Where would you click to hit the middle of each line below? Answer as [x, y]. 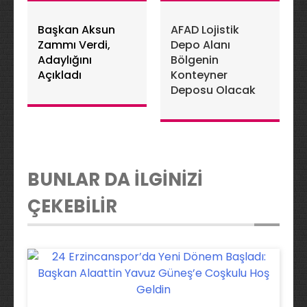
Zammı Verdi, [74, 45]
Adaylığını [65, 60]
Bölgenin [195, 60]
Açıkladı [60, 75]
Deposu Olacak [213, 90]
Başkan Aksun [76, 30]
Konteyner [199, 75]
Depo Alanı [200, 45]
